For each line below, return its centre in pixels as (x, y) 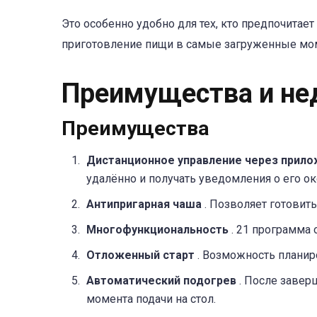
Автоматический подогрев (163, 281)
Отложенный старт (142, 255)
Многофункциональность (159, 230)
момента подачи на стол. (151, 299)
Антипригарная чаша (145, 204)
